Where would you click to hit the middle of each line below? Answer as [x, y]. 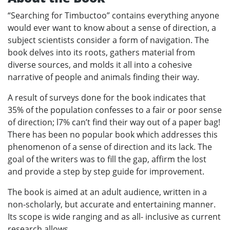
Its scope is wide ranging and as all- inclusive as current [114, 216]
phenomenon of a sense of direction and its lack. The [110, 147]
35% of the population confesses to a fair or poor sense [115, 110]
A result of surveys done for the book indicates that [107, 97]
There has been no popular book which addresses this [113, 134]
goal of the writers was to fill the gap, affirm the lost [107, 159]
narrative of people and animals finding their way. [103, 77]
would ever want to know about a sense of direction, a [112, 27]
